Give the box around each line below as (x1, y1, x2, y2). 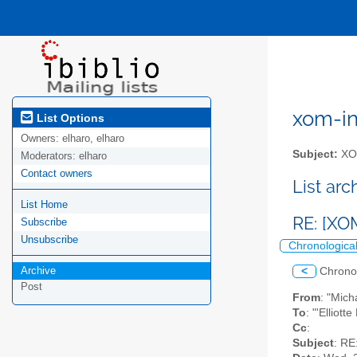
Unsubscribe (21, 233, 78, 246)
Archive (21, 265, 56, 277)
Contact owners (21, 167, 92, 180)
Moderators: (21, 150, 79, 163)
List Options (33, 111, 104, 124)
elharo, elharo (62, 132, 124, 145)
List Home (21, 198, 68, 211)
